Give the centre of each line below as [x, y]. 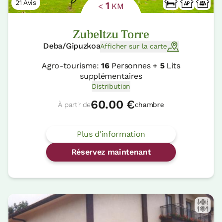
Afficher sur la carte [134, 46]
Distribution [111, 86]
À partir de [74, 104]
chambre [149, 104]
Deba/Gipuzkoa [72, 46]
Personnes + [135, 65]
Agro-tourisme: [72, 65]
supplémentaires [111, 76]
